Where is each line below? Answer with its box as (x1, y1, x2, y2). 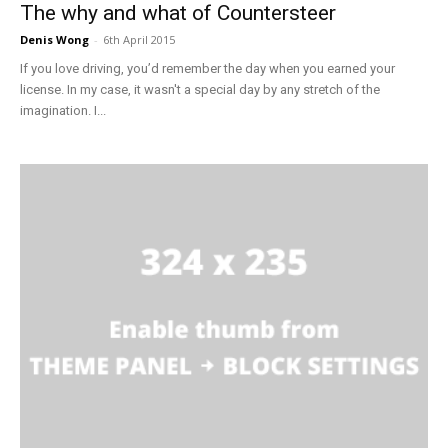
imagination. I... (20, 102, 106, 118)
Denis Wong (20, 31, 89, 47)
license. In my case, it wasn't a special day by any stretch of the (20, 81, 380, 97)
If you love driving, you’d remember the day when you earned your (20, 60, 395, 76)
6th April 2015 (103, 31, 175, 47)
